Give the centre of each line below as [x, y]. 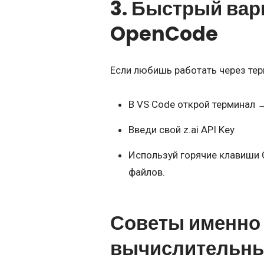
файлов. [146, 172]
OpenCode [164, 34]
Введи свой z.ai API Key [181, 129]
